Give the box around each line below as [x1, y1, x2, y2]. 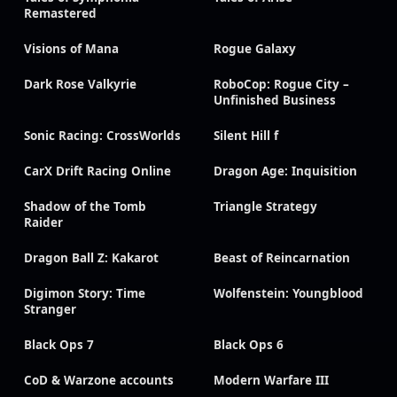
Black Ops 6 [214, 337, 284, 353]
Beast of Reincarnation [214, 250, 350, 266]
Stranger [24, 301, 76, 317]
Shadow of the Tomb [24, 198, 146, 214]
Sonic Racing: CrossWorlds [24, 128, 181, 144]
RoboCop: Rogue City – [214, 76, 349, 92]
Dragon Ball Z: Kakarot [24, 250, 159, 266]
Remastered [24, 5, 97, 21]
